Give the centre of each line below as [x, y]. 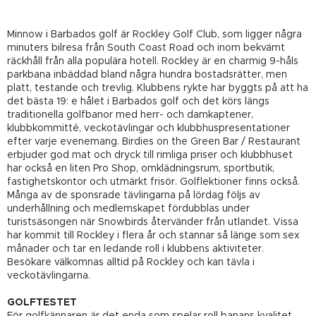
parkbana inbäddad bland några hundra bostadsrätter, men [147, 74]
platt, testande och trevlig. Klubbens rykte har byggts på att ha [158, 88]
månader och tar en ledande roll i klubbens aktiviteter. [135, 249]
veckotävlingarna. [49, 275]
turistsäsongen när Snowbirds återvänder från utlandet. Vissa [153, 222]
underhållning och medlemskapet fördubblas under [128, 208]
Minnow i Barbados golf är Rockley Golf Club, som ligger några [154, 34]
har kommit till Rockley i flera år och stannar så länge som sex [153, 235]
